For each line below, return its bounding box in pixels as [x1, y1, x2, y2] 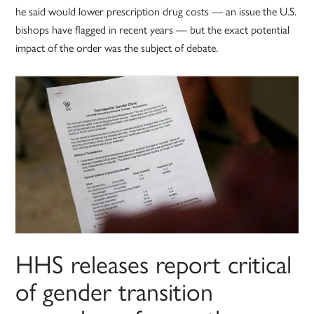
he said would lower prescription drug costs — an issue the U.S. [15, 3, 297, 20]
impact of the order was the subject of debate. [15, 39, 219, 56]
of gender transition [15, 272, 214, 309]
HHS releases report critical [15, 245, 292, 282]
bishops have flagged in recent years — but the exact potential [15, 21, 290, 38]
